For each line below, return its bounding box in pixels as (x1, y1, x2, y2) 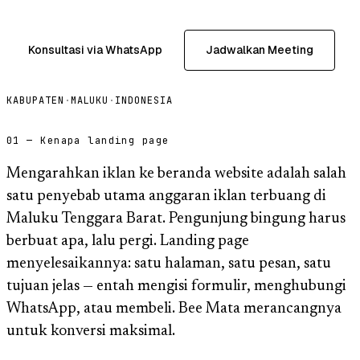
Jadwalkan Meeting (206, 42, 313, 57)
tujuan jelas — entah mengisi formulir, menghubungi (6, 278, 346, 294)
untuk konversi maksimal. (6, 323, 175, 339)
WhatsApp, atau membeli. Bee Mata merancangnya (6, 301, 342, 317)
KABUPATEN (6, 93, 64, 107)
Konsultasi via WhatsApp (28, 42, 162, 57)
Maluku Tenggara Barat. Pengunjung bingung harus (6, 211, 346, 227)
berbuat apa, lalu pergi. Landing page (6, 233, 249, 249)
